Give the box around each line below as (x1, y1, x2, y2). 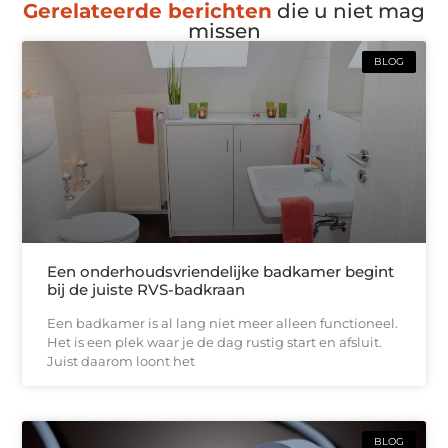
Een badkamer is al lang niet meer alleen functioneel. (47, 314, 399, 331)
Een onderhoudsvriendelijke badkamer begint (47, 261, 395, 281)
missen (187, 19, 261, 44)
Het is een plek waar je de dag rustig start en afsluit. (47, 333, 383, 350)
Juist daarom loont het (47, 352, 196, 369)
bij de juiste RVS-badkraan (47, 279, 246, 299)
